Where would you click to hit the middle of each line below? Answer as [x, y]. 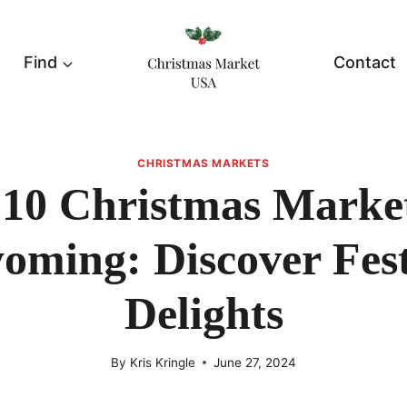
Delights [203, 314]
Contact [365, 63]
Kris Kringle [162, 362]
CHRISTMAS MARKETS [203, 164]
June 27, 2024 [254, 362]
